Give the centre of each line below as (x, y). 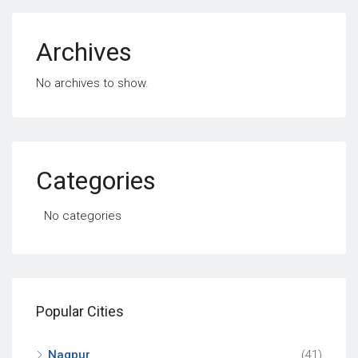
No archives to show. (92, 83)
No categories (83, 216)
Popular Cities (80, 311)
